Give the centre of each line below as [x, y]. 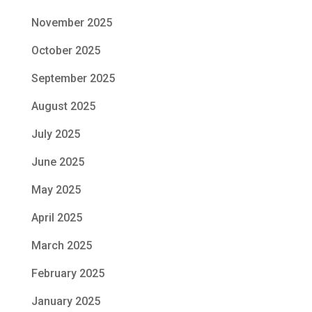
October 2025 [65, 51]
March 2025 [61, 246]
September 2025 [73, 79]
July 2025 [55, 134]
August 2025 [63, 107]
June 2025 [57, 162]
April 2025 [56, 218]
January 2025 [65, 302]
